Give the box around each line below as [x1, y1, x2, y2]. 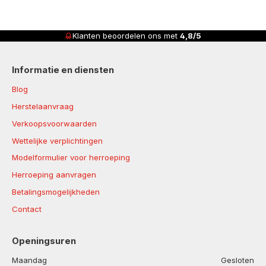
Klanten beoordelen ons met [72, 31, 180, 41]
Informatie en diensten [12, 65, 114, 76]
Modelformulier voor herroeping [12, 153, 130, 163]
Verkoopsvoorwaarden [12, 118, 97, 128]
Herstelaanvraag [12, 102, 74, 112]
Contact [12, 204, 42, 214]
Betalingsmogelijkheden [12, 186, 100, 197]
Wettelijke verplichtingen [12, 135, 103, 145]
